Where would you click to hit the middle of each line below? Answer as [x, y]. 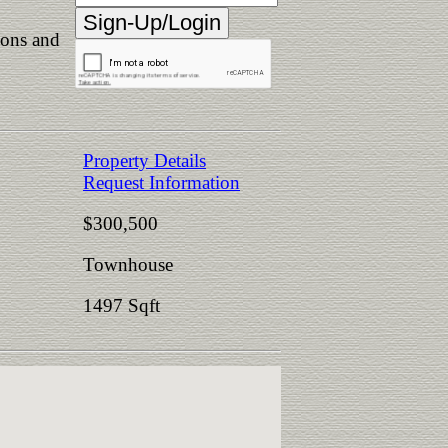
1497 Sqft [121, 305]
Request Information [161, 182]
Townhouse [128, 264]
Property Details [144, 160]
